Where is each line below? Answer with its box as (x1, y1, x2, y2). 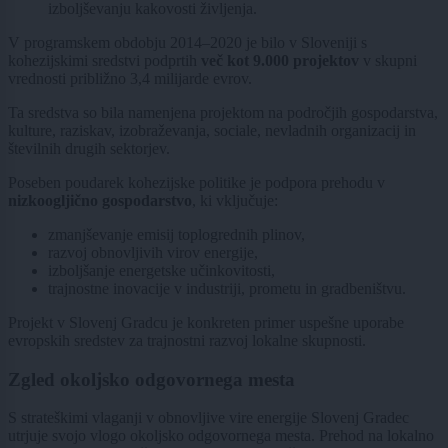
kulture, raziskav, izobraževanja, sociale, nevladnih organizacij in (8, 121, 416, 139)
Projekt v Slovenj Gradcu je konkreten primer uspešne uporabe (8, 313, 404, 331)
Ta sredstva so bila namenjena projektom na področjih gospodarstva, (8, 103, 438, 121)
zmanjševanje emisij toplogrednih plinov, (48, 225, 305, 243)
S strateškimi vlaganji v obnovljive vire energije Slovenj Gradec (8, 409, 409, 427)
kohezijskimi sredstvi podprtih (8, 51, 201, 69)
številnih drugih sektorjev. (8, 139, 170, 157)
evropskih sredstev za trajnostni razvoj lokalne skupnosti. (8, 331, 366, 349)
